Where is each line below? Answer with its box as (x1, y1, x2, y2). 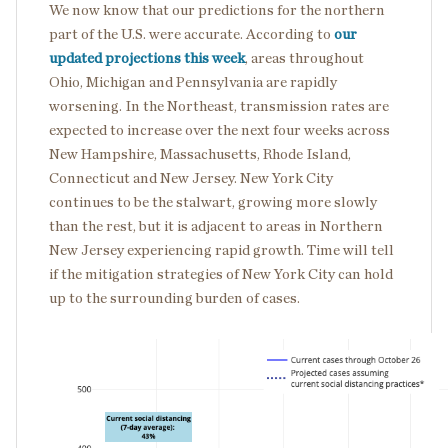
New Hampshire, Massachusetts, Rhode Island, (49, 147, 351, 163)
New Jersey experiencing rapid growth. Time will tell (49, 243, 394, 259)
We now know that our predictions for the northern (49, 3, 385, 19)
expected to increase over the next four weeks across (49, 123, 390, 139)
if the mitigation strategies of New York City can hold (49, 267, 393, 283)
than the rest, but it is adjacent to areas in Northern (49, 219, 383, 235)
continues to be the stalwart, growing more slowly (49, 195, 377, 211)
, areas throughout (245, 51, 364, 67)
